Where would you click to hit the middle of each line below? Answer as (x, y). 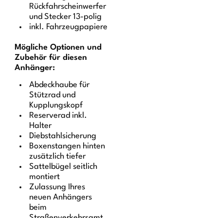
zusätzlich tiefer (58, 157)
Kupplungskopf (56, 106)
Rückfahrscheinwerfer (68, 6)
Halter (41, 126)
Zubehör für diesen (51, 57)
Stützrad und (53, 95)
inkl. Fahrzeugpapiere (69, 27)
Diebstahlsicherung (63, 136)
